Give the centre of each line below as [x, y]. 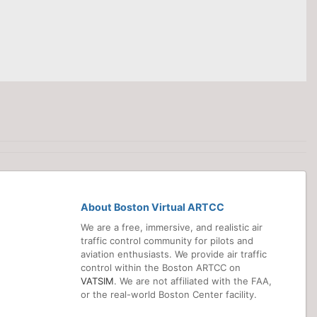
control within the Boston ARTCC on [161, 267]
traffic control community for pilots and [167, 240]
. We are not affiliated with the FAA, [193, 281]
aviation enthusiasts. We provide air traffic [174, 254]
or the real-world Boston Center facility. [169, 294]
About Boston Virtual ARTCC [152, 207]
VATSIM [97, 281]
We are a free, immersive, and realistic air [172, 227]
